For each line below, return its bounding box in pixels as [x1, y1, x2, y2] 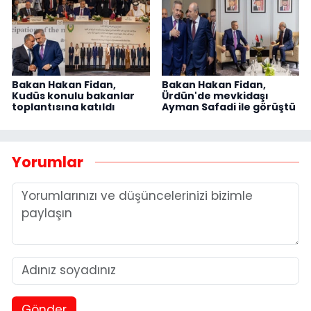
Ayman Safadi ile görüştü [161, 99, 296, 114]
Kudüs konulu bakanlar [12, 88, 135, 103]
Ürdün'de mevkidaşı [161, 88, 269, 103]
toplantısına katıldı [12, 99, 115, 114]
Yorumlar [12, 152, 83, 173]
